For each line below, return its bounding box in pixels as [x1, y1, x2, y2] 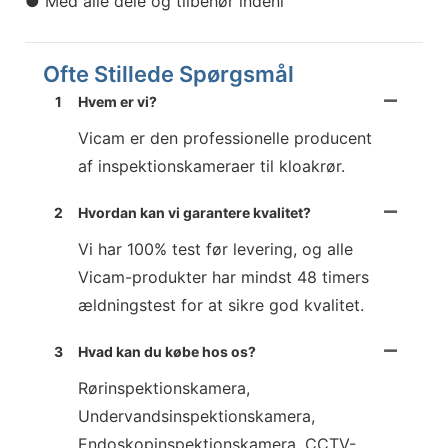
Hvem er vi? [78, 92, 158, 110]
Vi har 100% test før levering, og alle [78, 238, 354, 259]
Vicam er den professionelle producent [78, 127, 373, 148]
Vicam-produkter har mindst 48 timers [78, 266, 370, 287]
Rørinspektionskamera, [78, 377, 251, 398]
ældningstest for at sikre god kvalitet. [78, 294, 365, 315]
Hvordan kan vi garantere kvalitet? [78, 203, 312, 221]
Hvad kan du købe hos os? [78, 342, 257, 360]
